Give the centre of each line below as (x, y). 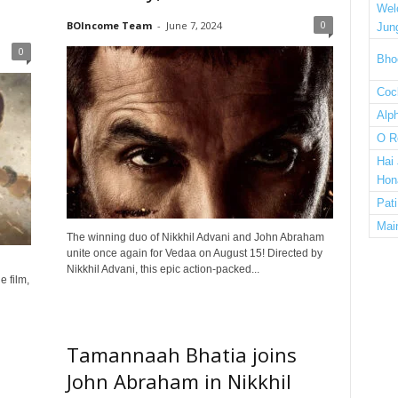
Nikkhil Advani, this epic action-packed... (163, 269)
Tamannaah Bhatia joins (181, 354)
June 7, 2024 (194, 25)
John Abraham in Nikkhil (179, 381)
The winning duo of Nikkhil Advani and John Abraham (195, 237)
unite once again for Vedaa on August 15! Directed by (194, 253)
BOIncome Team (109, 25)
